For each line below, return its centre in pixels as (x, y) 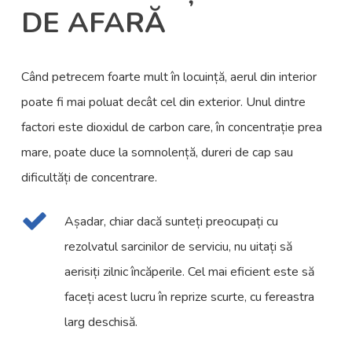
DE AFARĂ (94, 24)
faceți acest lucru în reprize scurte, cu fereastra (190, 297)
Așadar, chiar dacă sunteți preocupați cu (172, 222)
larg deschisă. (101, 323)
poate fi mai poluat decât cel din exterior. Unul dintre (164, 103)
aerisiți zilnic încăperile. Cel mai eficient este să (190, 272)
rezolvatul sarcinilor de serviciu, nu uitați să (179, 247)
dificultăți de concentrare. (90, 178)
